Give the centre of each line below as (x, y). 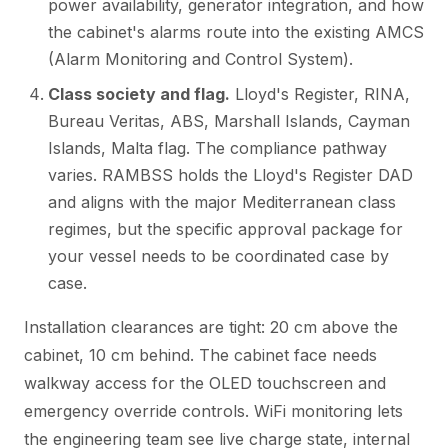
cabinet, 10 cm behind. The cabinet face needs (200, 354)
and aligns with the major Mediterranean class (222, 201)
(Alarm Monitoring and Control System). (200, 58)
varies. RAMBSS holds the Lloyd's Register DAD (230, 174)
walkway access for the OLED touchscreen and (205, 382)
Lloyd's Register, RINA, (320, 93)
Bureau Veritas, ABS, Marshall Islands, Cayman (229, 120)
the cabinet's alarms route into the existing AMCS (236, 31)
